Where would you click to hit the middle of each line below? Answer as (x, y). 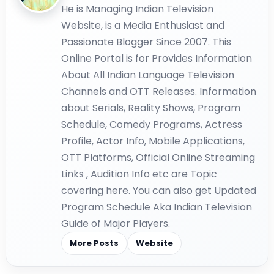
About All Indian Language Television (148, 75)
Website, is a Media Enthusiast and (143, 25)
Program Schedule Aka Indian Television (157, 207)
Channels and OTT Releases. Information (159, 91)
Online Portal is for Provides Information (157, 58)
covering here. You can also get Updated (159, 190)
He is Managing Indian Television (137, 9)
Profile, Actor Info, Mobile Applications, (153, 141)
